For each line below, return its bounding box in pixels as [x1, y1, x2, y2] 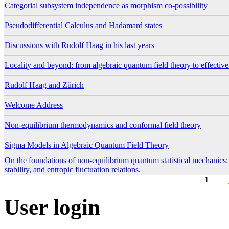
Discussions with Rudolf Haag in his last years [5, 40, 154, 50]
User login [4, 195, 100, 219]
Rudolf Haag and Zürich [5, 80, 84, 89]
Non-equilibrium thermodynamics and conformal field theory [5, 120, 201, 129]
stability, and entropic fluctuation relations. [5, 165, 141, 174]
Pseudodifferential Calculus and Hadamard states [5, 20, 162, 30]
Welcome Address [5, 100, 63, 109]
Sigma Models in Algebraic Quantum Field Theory [5, 140, 169, 149]
